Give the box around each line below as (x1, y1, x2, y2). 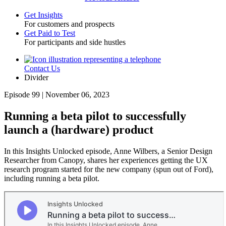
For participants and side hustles (24, 38, 126, 46)
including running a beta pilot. (4, 174, 99, 183)
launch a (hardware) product (4, 123, 153, 136)
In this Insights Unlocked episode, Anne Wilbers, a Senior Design (4, 146, 212, 155)
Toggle (4, 20, 38, 34)
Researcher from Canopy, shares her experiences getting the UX (4, 155, 208, 164)
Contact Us (24, 64, 60, 73)
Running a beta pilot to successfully (4, 109, 186, 123)
